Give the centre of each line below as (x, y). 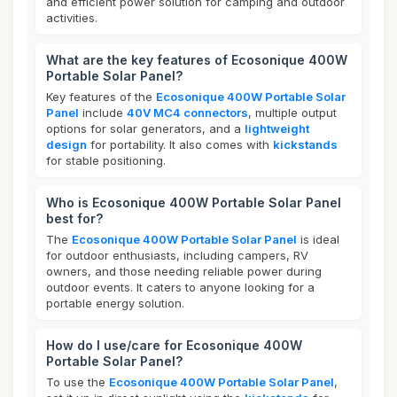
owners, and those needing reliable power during (184, 271)
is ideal (318, 239)
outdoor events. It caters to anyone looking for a (180, 287)
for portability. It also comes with (180, 144)
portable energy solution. (115, 303)
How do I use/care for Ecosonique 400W (174, 345)
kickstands (305, 144)
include (103, 113)
